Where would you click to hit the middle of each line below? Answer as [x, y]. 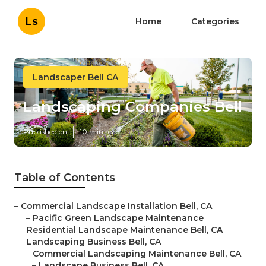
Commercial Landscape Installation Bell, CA [116, 206]
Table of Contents [65, 178]
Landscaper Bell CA [75, 77]
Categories [215, 21]
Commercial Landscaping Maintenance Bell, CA [137, 254]
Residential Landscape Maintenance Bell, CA [125, 230]
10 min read [100, 132]
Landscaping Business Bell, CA [94, 242]
